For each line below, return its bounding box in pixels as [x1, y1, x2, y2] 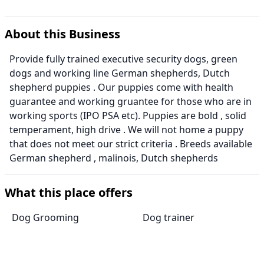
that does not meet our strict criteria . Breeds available [9, 137, 252, 151]
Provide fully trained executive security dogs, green [9, 52, 237, 66]
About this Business [5, 26, 120, 42]
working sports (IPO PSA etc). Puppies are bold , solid [9, 109, 246, 123]
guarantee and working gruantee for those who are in [9, 95, 252, 108]
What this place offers [5, 184, 133, 201]
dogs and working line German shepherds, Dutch [9, 67, 230, 80]
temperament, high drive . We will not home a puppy [9, 123, 243, 137]
